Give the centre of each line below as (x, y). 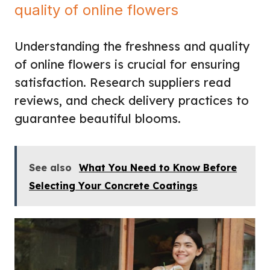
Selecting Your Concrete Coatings (113, 185)
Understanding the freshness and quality (132, 46)
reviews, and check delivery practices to (132, 100)
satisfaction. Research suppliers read (123, 82)
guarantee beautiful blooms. (98, 118)
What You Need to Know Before (158, 167)
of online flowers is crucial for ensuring (127, 64)
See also (50, 167)
